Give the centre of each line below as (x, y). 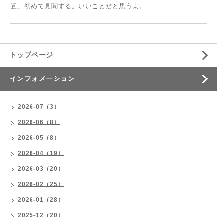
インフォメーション (42, 78)
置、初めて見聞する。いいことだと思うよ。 (78, 6)
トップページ (31, 55)
